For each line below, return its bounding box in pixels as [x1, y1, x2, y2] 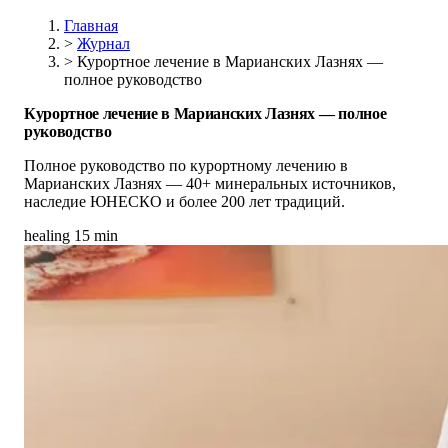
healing [24, 227, 70, 244]
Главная [64, 17, 118, 34]
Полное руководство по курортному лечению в [24, 157, 348, 174]
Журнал [77, 35, 130, 52]
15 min [74, 227, 118, 244]
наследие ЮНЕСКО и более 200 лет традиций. [24, 193, 345, 210]
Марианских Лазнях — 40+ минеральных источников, [24, 175, 396, 192]
